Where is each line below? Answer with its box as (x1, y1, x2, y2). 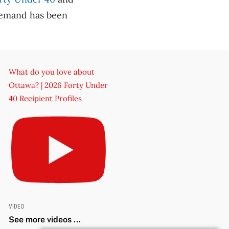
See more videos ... (8, 214, 81, 224)
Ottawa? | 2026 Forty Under (8, 80, 108, 90)
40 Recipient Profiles (8, 93, 82, 103)
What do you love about (8, 66, 95, 77)
